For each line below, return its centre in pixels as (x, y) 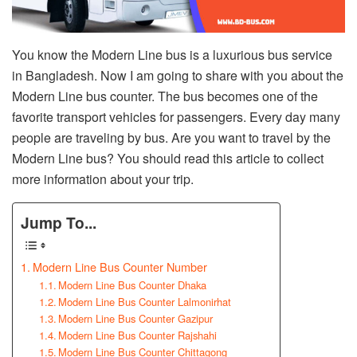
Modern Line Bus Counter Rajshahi (138, 335)
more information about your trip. (103, 178)
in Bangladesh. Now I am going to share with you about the (178, 75)
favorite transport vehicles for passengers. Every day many (176, 116)
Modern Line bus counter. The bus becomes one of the (165, 96)
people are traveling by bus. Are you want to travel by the (171, 137)
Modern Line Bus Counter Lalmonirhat (145, 302)
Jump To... (59, 223)
